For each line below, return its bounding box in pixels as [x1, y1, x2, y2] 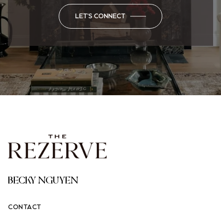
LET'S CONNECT [75, 12, 125, 20]
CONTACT [8, 203, 41, 212]
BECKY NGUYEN [8, 174, 78, 188]
